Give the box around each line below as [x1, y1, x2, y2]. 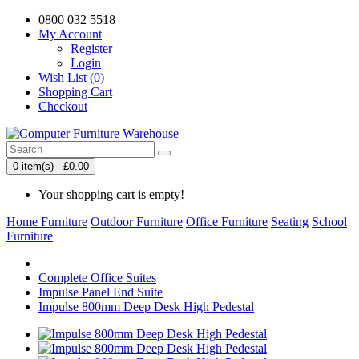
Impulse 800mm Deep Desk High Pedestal [38, 300, 254, 313]
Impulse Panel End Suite [38, 285, 163, 299]
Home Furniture [6, 215, 87, 228]
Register [71, 42, 112, 55]
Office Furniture [186, 215, 268, 228]
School [312, 215, 347, 228]
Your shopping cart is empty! [38, 188, 184, 201]
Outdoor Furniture [91, 215, 183, 228]
